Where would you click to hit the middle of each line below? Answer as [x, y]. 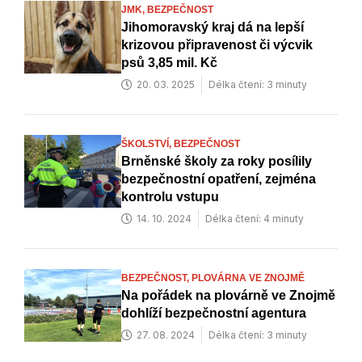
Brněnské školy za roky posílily [217, 162]
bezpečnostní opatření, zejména [219, 179]
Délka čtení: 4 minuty [255, 219]
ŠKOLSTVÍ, [147, 144]
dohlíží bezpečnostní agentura [214, 314]
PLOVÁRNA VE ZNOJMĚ [248, 278]
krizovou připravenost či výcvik [217, 45]
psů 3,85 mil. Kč [169, 63]
